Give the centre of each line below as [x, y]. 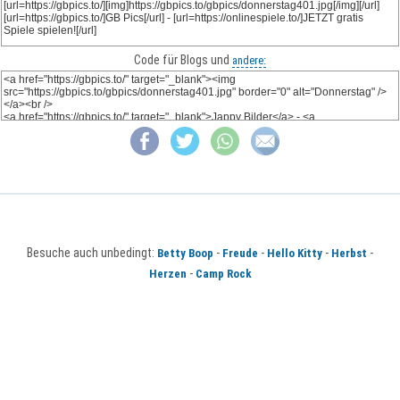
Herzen [167, 274]
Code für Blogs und [183, 60]
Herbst [349, 254]
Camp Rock [223, 274]
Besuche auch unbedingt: [92, 253]
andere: [249, 60]
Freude [240, 254]
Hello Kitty [295, 254]
